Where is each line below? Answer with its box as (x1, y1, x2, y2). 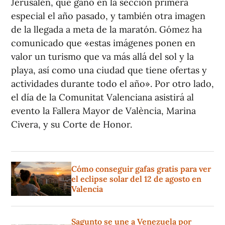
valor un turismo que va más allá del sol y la (11, 51, 194, 62)
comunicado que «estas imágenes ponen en (11, 37, 195, 49)
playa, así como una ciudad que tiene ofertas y (11, 64, 207, 76)
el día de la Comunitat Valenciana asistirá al (11, 91, 194, 103)
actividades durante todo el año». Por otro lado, (11, 78, 214, 89)
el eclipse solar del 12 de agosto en (71, 174, 201, 184)
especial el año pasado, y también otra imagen (11, 10, 205, 22)
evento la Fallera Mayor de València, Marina (11, 105, 196, 117)
